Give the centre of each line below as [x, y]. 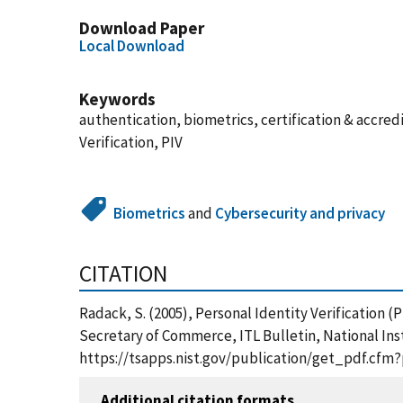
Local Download [132, 46]
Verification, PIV [131, 142]
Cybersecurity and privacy [300, 213]
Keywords [117, 99]
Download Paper [142, 28]
